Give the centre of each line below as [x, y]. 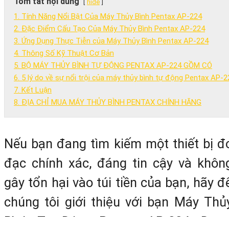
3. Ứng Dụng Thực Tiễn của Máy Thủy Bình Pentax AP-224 [111, 41]
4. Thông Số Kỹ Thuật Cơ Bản [64, 53]
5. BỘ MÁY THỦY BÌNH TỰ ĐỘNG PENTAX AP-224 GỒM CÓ [113, 66]
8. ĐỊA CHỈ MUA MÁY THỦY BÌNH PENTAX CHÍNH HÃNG [108, 102]
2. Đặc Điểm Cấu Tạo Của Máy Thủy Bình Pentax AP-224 [109, 29]
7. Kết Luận [33, 90]
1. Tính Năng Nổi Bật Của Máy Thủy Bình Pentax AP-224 [108, 17]
